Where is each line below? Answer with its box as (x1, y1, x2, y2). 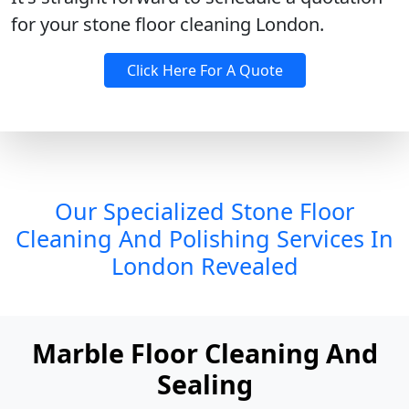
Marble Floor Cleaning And (31, 335, 378, 371)
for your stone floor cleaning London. (11, 12, 324, 37)
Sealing (156, 366, 253, 402)
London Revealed (110, 250, 299, 281)
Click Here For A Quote (126, 60, 283, 80)
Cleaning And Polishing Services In (16, 223, 393, 254)
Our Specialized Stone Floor (55, 195, 354, 226)
